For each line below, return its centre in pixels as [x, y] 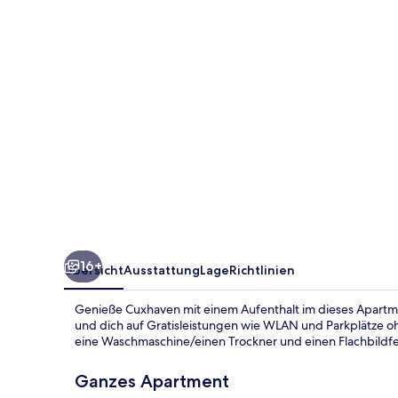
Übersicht [94, 270]
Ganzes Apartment [152, 381]
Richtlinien [262, 270]
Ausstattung [162, 270]
